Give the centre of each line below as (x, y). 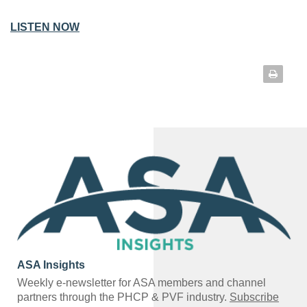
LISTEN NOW (45, 27)
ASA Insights (51, 265)
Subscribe (254, 297)
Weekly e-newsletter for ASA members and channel (142, 282)
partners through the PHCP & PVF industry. (123, 297)
